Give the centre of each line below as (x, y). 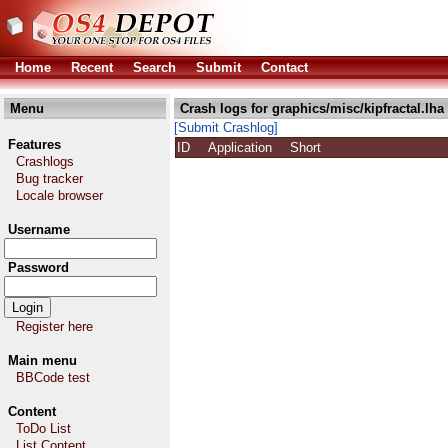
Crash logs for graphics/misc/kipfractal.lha (312, 108)
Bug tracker (49, 178)
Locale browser (59, 195)
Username (39, 229)
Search (154, 67)
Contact (284, 67)
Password (38, 267)
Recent (92, 67)
